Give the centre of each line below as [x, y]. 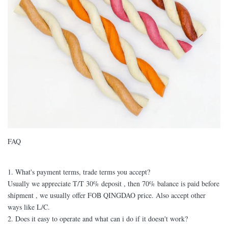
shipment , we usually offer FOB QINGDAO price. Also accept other [107, 195]
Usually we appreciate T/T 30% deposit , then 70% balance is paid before [113, 183]
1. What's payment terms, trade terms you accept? [79, 172]
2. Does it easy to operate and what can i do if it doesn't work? [98, 218]
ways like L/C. [29, 207]
